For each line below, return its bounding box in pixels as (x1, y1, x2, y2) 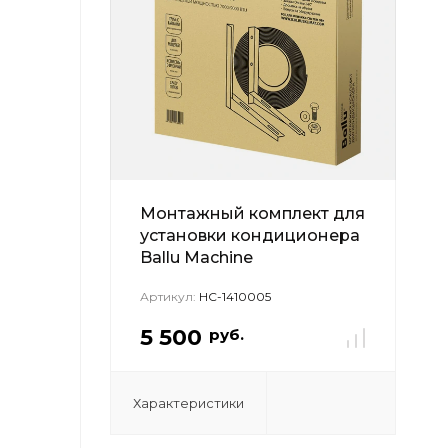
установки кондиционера (140, 226, 360, 245)
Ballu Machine (140, 248, 253, 267)
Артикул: (140, 289, 196, 304)
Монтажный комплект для (140, 204, 365, 223)
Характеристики (132, 395, 244, 411)
